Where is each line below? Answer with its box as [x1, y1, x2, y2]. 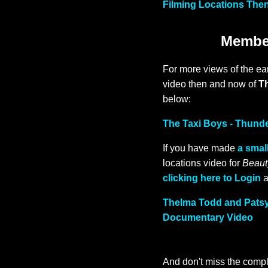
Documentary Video [163, 212, 253, 223]
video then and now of [163, 79, 258, 90]
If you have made [163, 143, 237, 154]
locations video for [163, 158, 242, 169]
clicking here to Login [163, 173, 261, 184]
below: [163, 94, 191, 105]
